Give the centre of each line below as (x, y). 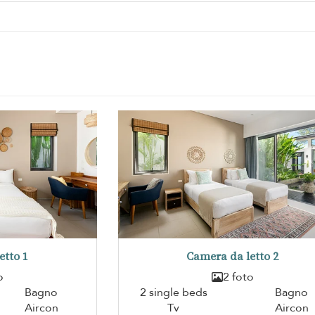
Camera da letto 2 (233, 257)
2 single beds (173, 293)
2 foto (238, 277)
